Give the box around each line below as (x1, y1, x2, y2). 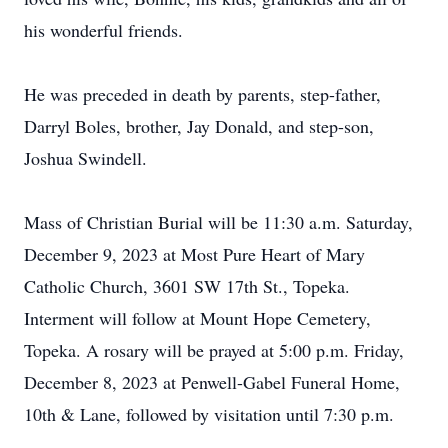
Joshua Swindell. (24, 146, 147, 170)
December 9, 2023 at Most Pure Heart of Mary (24, 242, 365, 266)
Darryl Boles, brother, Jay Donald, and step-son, (24, 114, 374, 138)
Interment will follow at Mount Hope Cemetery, (24, 306, 371, 330)
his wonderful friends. (24, 18, 183, 42)
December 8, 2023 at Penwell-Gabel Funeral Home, (24, 370, 400, 394)
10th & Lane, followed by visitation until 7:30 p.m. (24, 402, 394, 426)
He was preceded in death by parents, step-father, (24, 82, 381, 106)
